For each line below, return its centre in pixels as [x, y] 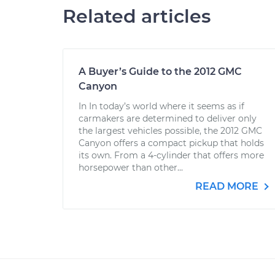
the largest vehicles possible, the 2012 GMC [170, 131]
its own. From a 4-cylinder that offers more [171, 155]
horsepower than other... [131, 168]
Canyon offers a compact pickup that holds [171, 143]
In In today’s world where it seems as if [161, 106]
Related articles [137, 16]
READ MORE [228, 186]
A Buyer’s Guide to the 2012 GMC [160, 72]
